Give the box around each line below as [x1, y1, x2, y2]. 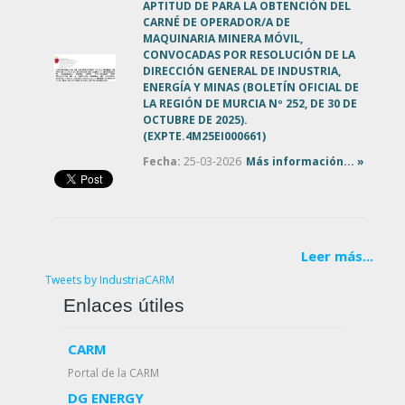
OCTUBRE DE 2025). [143, 111, 248, 127]
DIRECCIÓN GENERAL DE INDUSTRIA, [143, 62, 341, 79]
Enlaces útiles [63, 294, 184, 316]
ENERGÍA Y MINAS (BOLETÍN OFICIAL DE [143, 79, 359, 95]
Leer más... [301, 246, 373, 265]
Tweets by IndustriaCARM [45, 271, 174, 287]
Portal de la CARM [68, 364, 159, 381]
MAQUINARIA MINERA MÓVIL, [143, 30, 303, 46]
